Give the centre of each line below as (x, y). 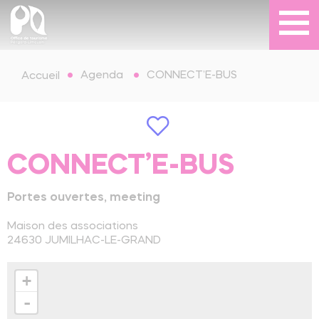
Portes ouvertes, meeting (84, 198)
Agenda (102, 76)
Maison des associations (73, 226)
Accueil (41, 76)
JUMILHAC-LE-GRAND (103, 241)
